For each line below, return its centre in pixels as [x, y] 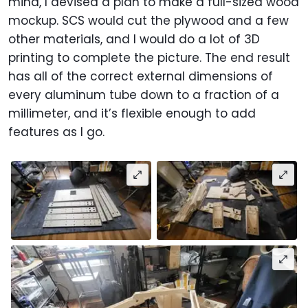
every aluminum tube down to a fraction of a [144, 95]
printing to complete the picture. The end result [149, 57]
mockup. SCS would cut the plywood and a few [148, 20]
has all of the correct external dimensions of [141, 76]
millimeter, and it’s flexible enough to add [132, 113]
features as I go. [58, 132]
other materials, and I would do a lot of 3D [134, 39]
